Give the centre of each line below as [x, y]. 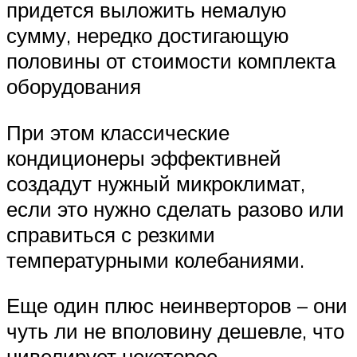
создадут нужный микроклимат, [156, 183]
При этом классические [118, 132]
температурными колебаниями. [155, 259]
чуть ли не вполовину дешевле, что [175, 331]
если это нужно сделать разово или [175, 208]
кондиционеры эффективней [144, 157]
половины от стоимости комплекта [171, 61]
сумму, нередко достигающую [148, 35]
